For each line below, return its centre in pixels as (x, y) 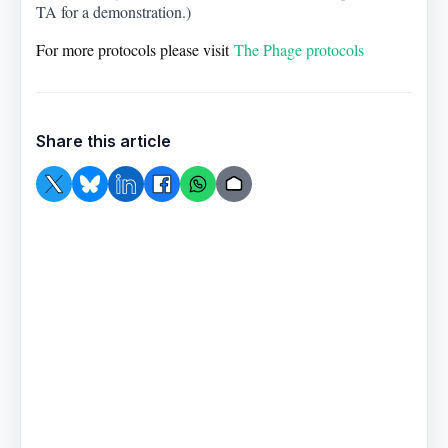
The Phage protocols (299, 49)
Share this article (104, 140)
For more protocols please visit (135, 49)
